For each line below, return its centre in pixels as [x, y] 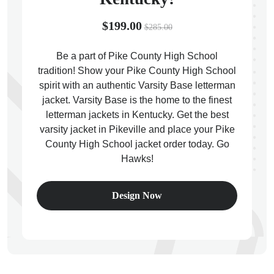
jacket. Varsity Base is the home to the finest [137, 100]
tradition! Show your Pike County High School [137, 71]
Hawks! [137, 159]
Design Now [137, 195]
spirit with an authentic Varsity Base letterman [137, 85]
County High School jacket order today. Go [137, 144]
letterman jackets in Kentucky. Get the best [137, 115]
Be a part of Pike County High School [137, 56]
